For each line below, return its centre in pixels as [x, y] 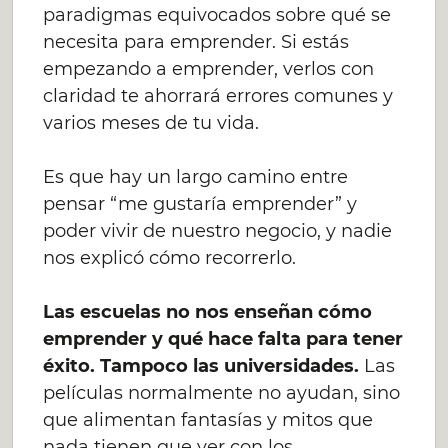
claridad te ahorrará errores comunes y [218, 96]
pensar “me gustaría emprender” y [200, 204]
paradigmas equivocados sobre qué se [217, 15]
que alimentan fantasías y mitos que [208, 420]
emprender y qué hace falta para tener [223, 339]
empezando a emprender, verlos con [209, 69]
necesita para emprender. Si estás [196, 42]
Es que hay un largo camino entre [196, 177]
